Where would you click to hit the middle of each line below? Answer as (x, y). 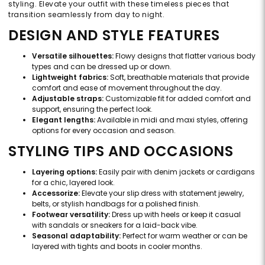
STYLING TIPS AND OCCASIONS (121, 151)
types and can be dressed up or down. (102, 66)
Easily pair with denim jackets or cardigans (176, 172)
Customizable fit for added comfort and (177, 98)
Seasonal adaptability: (76, 235)
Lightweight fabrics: (70, 77)
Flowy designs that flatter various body (185, 56)
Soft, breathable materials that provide (179, 77)
